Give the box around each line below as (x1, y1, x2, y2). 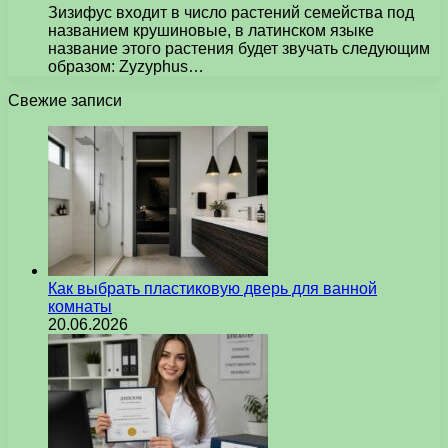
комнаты (48, 297, 112, 315)
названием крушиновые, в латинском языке (48, 21, 374, 39)
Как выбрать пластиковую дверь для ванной (48, 279, 377, 297)
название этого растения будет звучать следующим (48, 39, 430, 57)
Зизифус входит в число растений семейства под (48, 3, 414, 21)
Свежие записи (8, 91, 122, 109)
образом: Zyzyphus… (48, 57, 204, 75)
